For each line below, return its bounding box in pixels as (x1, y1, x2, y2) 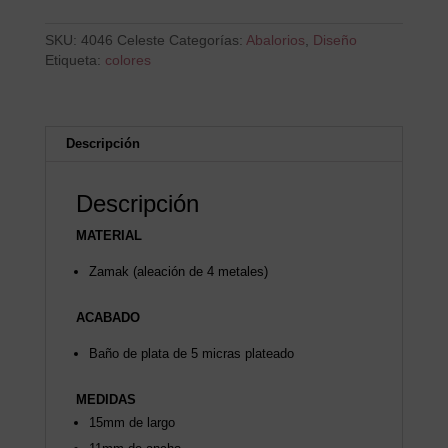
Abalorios (245, 32, 305, 49)
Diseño (312, 32, 357, 49)
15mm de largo (88, 415, 175, 431)
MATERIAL (75, 228, 142, 244)
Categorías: (168, 32, 246, 49)
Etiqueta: (44, 52, 105, 69)
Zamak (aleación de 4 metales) (88, 264, 268, 280)
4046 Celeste (80, 32, 165, 49)
